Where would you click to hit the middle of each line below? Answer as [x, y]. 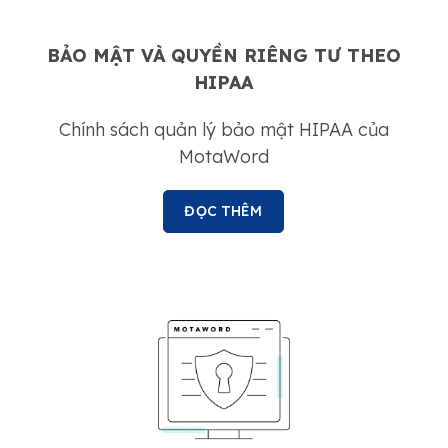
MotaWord [223, 156]
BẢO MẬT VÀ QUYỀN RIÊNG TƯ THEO [223, 55]
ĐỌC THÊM [223, 211]
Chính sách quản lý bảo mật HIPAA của [223, 129]
